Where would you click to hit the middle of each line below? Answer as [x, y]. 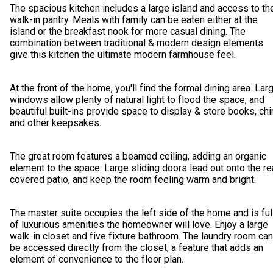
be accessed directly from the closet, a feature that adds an [136, 248]
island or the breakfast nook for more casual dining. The [128, 31]
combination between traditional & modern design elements [136, 43]
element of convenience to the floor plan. [97, 259]
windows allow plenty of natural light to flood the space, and [137, 100]
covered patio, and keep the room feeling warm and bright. [133, 179]
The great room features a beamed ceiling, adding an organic [138, 156]
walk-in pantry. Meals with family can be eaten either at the [134, 20]
